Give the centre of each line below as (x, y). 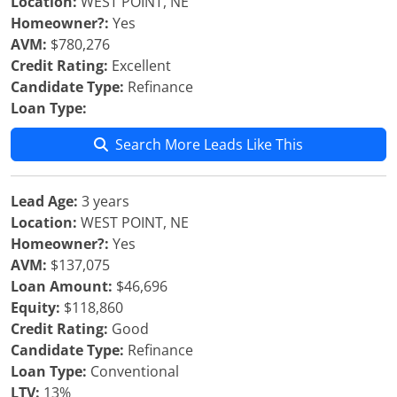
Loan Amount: (62, 286)
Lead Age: (44, 201)
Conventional (133, 371)
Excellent (140, 66)
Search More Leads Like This (209, 144)
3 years (104, 201)
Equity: (35, 307)
